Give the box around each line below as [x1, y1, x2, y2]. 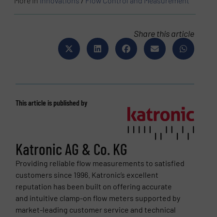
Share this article [134, 28, 195, 39]
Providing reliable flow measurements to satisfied [15, 158, 185, 168]
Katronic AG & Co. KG [15, 139, 127, 158]
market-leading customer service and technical [15, 205, 176, 214]
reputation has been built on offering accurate [15, 182, 172, 191]
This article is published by [15, 98, 87, 107]
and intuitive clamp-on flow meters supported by [15, 193, 180, 202]
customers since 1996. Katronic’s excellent [15, 170, 158, 179]
